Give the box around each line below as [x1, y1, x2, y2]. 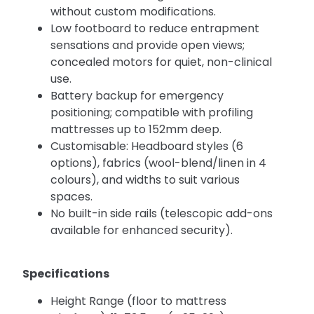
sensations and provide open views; [50, 36, 245, 53]
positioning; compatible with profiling [50, 104, 254, 121]
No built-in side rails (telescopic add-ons [50, 205, 273, 221]
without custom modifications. [50, 3, 217, 20]
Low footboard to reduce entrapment [50, 20, 260, 36]
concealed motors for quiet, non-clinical [50, 53, 273, 70]
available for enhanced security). [50, 221, 233, 238]
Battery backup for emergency [50, 87, 224, 104]
